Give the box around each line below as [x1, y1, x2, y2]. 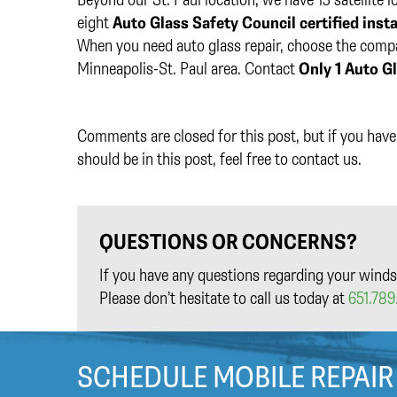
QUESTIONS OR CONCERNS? [99, 228, 357, 255]
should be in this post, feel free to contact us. [77, 147, 362, 170]
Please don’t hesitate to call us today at [99, 286, 348, 309]
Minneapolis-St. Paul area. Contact [77, 57, 299, 80]
